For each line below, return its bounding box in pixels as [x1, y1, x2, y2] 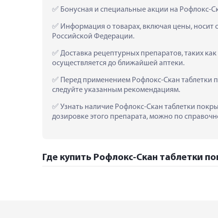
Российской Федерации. [52, 32, 134, 40]
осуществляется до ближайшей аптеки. [52, 59, 184, 67]
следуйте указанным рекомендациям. [52, 86, 180, 94]
